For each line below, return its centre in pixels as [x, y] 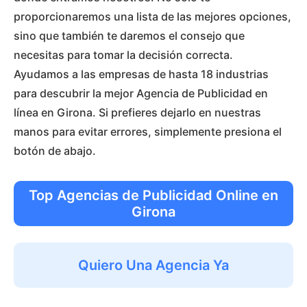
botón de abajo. [55, 151]
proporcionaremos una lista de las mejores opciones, [152, 16]
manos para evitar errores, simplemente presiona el [148, 132]
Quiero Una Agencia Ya [153, 265]
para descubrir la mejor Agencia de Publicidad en [141, 93]
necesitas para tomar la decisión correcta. [123, 55]
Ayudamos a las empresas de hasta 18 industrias [141, 74]
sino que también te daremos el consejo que [129, 36]
